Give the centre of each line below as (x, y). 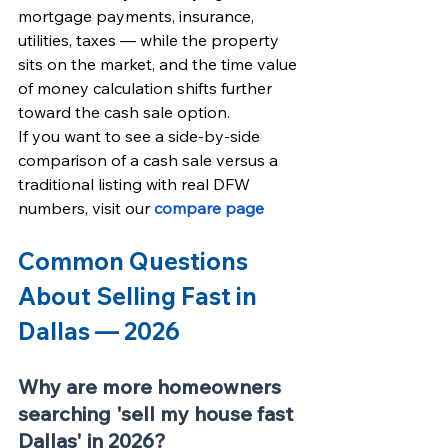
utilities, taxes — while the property (150, 40)
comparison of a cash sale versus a (150, 160)
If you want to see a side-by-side (141, 136)
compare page (209, 208)
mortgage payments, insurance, (138, 16)
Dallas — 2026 (99, 331)
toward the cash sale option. (124, 112)
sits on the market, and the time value (159, 64)
